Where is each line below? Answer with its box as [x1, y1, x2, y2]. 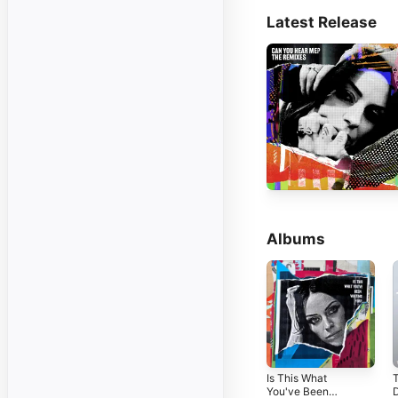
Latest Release [267, 12, 377, 31]
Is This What [267, 371, 327, 386]
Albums [267, 229, 325, 248]
